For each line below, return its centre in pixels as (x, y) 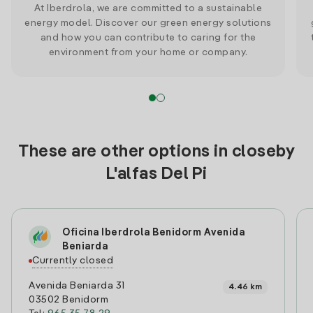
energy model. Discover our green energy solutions (148, 23)
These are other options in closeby (156, 152)
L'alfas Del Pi (156, 175)
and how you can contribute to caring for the (148, 38)
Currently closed (73, 261)
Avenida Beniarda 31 (77, 286)
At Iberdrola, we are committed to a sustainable (148, 8)
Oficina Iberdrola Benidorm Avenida (153, 233)
